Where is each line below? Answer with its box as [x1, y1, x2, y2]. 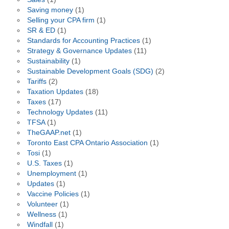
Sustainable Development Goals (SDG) [27, 67, 153, 75]
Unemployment [27, 169, 76, 177]
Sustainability [27, 57, 70, 65]
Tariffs [27, 77, 47, 85]
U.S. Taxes [27, 159, 62, 167]
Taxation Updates [27, 87, 83, 96]
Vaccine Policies [27, 190, 79, 198]
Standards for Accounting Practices [27, 36, 140, 44]
